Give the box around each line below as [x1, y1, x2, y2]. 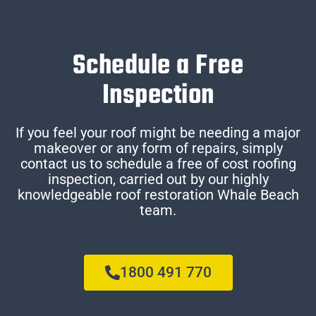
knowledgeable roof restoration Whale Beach [17, 186, 299, 204]
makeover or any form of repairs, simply [33, 140, 283, 157]
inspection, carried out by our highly [47, 171, 269, 188]
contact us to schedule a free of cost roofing [20, 155, 296, 173]
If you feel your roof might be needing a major [16, 124, 300, 142]
